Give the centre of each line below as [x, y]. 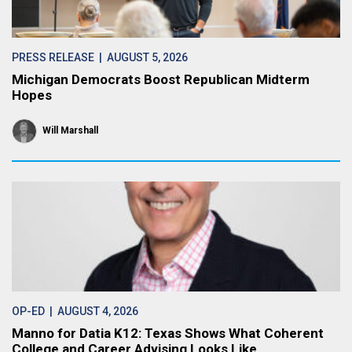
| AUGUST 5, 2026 [141, 57]
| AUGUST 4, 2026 [92, 311]
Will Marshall [70, 130]
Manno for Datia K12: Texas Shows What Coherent [168, 333]
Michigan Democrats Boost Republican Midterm [161, 79]
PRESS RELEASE [53, 57]
